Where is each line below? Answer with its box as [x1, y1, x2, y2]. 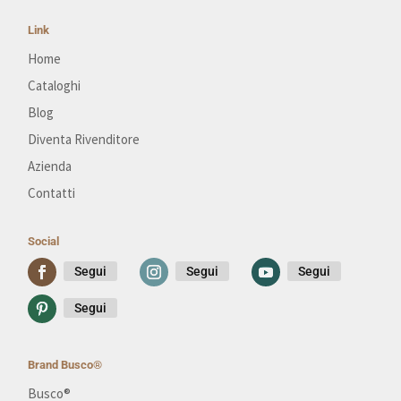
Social [28, 234, 60, 248]
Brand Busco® [28, 358, 103, 372]
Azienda [28, 157, 73, 175]
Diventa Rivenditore [28, 130, 141, 148]
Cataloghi [28, 76, 81, 94]
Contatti [28, 183, 76, 201]
